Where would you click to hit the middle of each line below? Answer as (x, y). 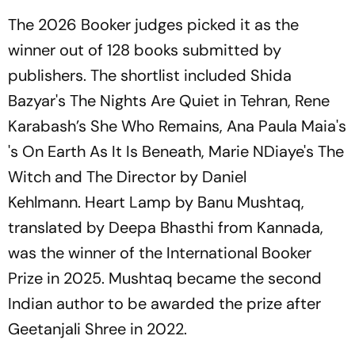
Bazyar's (39, 101)
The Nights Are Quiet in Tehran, (180, 101)
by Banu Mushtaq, (240, 202)
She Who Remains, (158, 126)
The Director (131, 177)
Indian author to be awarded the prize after (164, 304)
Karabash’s (49, 126)
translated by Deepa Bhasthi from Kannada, (166, 228)
